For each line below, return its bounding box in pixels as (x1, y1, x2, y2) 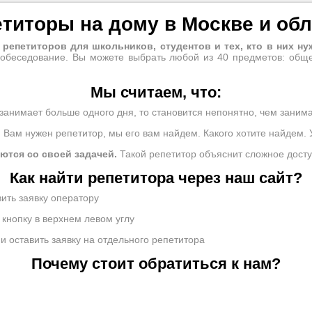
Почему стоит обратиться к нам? (31, 255, 281, 272)
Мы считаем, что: (91, 84, 221, 101)
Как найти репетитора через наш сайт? (10, 169, 302, 187)
